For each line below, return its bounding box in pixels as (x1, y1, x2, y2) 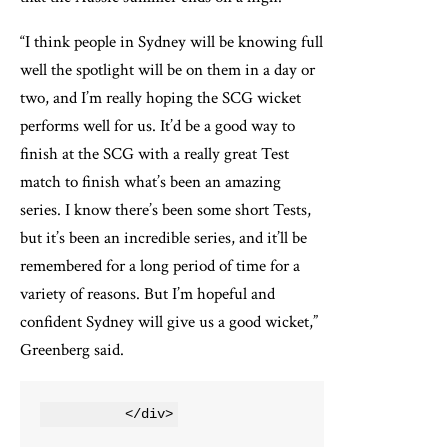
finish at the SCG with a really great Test (20, 143, 289, 166)
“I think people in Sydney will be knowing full (20, 31, 323, 54)
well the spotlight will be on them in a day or (20, 59, 315, 82)
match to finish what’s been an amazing (20, 171, 281, 194)
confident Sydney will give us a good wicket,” (20, 311, 318, 334)
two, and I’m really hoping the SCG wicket (20, 87, 301, 110)
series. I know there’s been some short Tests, (20, 199, 311, 222)
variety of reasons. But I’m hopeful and (20, 283, 275, 306)
